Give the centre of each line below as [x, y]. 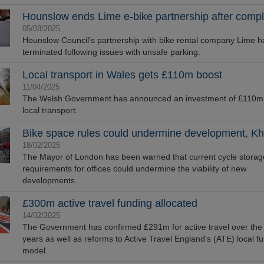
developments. [49, 180]
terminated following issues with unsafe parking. [111, 52]
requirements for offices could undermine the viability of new [134, 169]
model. [35, 250]
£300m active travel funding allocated [110, 203]
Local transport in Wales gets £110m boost [122, 75]
